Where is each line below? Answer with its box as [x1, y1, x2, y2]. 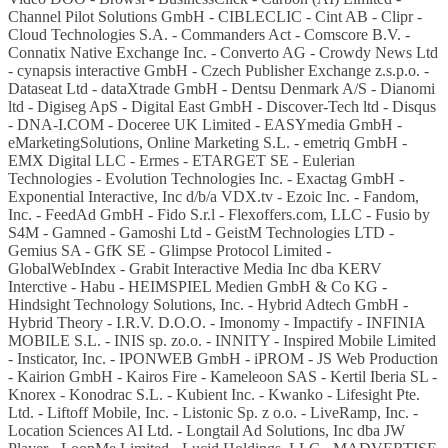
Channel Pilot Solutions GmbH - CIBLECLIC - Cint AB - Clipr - [8, 7, 422, 25]
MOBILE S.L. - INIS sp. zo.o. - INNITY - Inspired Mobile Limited [8, 331, 436, 349]
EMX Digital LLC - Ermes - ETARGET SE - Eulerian [8, 151, 355, 169]
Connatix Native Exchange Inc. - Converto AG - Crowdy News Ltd [8, 43, 438, 61]
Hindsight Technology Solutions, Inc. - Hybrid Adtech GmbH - [8, 295, 408, 313]
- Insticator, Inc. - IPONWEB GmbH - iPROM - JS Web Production [8, 349, 438, 367]
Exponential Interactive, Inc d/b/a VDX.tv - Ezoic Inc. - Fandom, [8, 187, 419, 205]
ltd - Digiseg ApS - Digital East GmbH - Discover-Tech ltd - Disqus [8, 97, 436, 115]
